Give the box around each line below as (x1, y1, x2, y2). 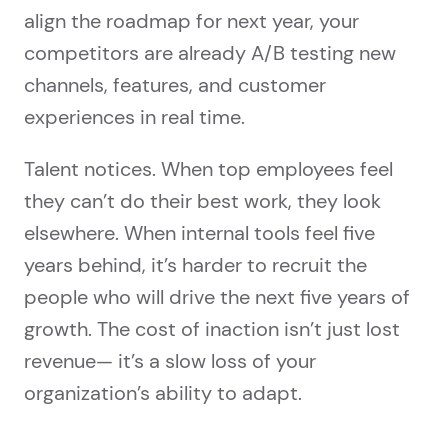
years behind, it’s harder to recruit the (24, 252, 367, 279)
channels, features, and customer (24, 72, 326, 99)
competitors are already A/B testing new (24, 40, 396, 67)
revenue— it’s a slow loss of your (24, 348, 316, 375)
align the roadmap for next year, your (24, 8, 359, 35)
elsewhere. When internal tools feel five (24, 220, 375, 247)
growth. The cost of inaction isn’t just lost (24, 316, 400, 343)
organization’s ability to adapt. (24, 380, 302, 407)
